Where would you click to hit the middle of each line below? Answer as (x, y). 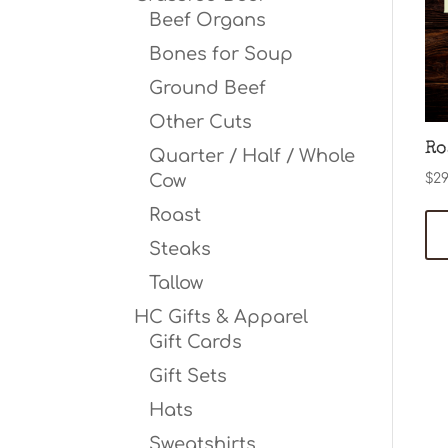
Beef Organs (208, 20)
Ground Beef (208, 88)
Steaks (180, 249)
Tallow (176, 283)
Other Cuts (201, 122)
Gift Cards (196, 342)
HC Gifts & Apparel (221, 317)
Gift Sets (188, 376)
